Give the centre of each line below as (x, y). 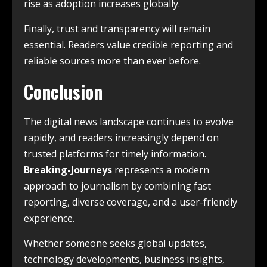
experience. (49, 218)
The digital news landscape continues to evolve (129, 122)
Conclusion (63, 92)
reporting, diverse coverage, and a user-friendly (131, 202)
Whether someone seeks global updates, (115, 243)
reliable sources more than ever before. (112, 61)
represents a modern (161, 170)
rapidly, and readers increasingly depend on (121, 138)
